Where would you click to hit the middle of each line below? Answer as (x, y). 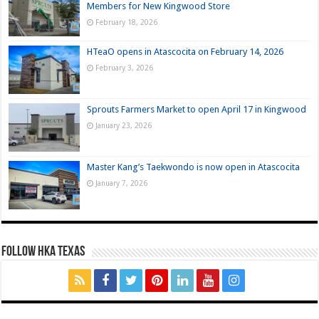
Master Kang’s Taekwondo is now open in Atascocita (194, 167)
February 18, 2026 (127, 22)
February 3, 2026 (125, 67)
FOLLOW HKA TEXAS (43, 252)
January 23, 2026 (124, 125)
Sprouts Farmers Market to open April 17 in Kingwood (197, 109)
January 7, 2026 (122, 183)
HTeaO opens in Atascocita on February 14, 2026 (185, 51)
